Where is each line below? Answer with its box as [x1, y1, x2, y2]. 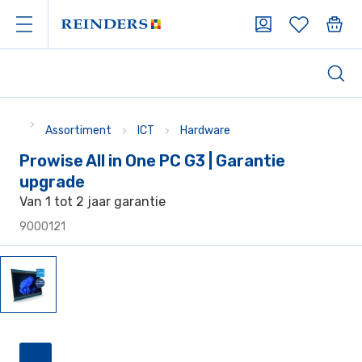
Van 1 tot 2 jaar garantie [19, 194, 166, 209]
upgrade [19, 172, 85, 192]
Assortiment [45, 124, 112, 137]
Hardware [180, 124, 230, 137]
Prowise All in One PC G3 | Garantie [19, 151, 285, 170]
